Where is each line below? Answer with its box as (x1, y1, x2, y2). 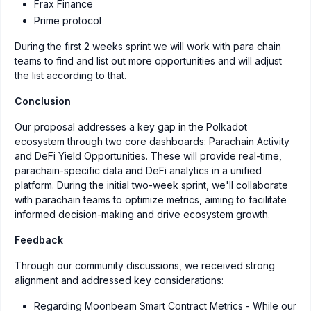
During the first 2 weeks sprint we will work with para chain (15, 40, 281, 53)
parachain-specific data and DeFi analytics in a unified (15, 165, 262, 177)
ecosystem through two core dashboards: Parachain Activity (15, 135, 289, 148)
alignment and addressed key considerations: (15, 274, 224, 287)
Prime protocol (34, 15, 101, 27)
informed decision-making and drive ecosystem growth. (15, 208, 270, 221)
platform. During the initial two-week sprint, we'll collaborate (15, 179, 288, 192)
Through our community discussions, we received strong (15, 260, 275, 272)
